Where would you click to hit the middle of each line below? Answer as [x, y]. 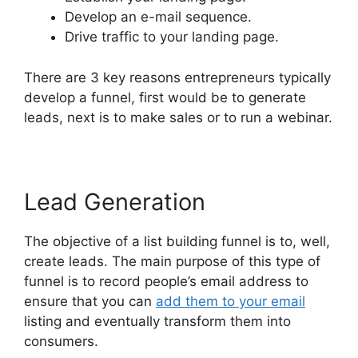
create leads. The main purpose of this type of [172, 261]
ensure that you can [90, 301]
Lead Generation [115, 201]
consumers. [61, 341]
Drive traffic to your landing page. [172, 37]
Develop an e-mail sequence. [158, 17]
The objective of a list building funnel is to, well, [177, 241]
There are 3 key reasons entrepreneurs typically [177, 77]
